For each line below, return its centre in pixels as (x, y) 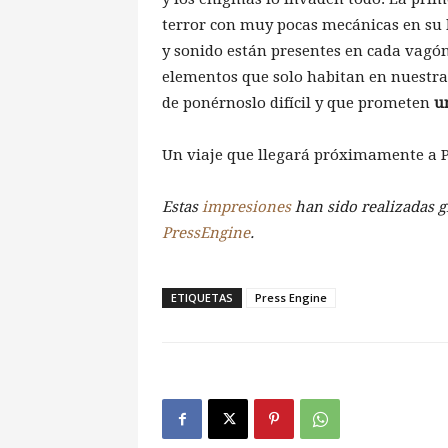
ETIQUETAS (202, 298)
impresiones (246, 207)
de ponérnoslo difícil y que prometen (298, 103)
